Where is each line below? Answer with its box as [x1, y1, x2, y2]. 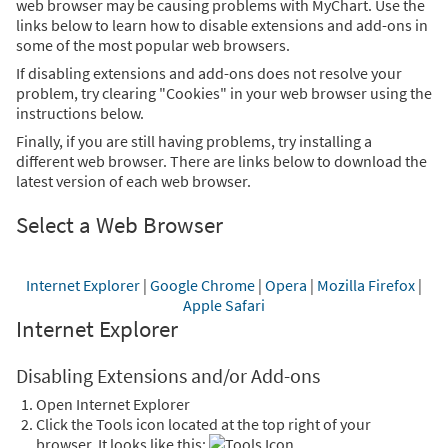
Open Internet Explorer [36, 394, 190, 415]
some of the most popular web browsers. [16, 35, 290, 56]
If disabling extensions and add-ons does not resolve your [16, 63, 402, 84]
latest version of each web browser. [16, 171, 251, 192]
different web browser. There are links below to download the [16, 151, 427, 172]
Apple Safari [183, 295, 265, 316]
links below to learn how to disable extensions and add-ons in [16, 15, 428, 36]
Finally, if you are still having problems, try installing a [16, 131, 372, 152]
